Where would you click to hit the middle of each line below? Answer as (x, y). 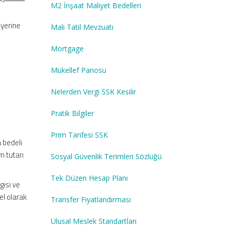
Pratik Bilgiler (72, 113)
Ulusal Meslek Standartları (93, 221)
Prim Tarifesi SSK (79, 135)
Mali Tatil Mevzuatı (82, 27)
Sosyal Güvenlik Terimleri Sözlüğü (106, 156)
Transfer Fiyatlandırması (91, 199)
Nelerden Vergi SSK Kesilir (93, 91)
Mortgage (67, 48)
